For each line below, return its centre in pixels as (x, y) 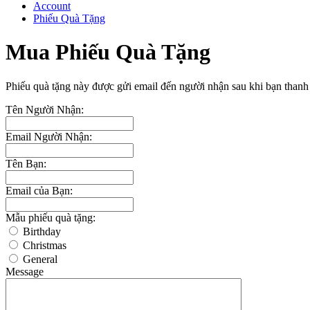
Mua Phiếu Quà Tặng (108, 52)
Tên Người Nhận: (45, 109)
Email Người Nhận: (49, 136)
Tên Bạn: (26, 163)
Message (25, 271)
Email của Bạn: (39, 190)
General (39, 259)
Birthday (40, 231)
